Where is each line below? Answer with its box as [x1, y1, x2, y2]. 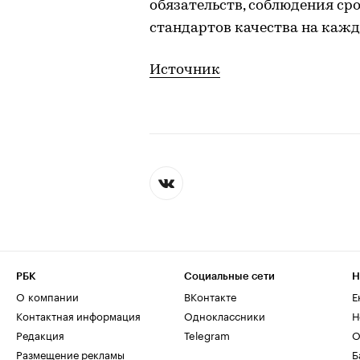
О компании [16, 288, 79, 304]
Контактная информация [16, 307, 141, 323]
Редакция [16, 326, 64, 342]
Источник [149, 62, 220, 78]
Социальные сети [184, 271, 275, 281]
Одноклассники [184, 307, 265, 323]
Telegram [184, 326, 230, 342]
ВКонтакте [184, 288, 236, 304]
